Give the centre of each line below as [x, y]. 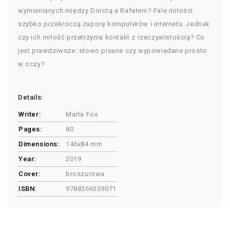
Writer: [30, 114]
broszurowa [85, 174]
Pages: [30, 129]
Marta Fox [82, 114]
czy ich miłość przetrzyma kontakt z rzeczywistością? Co [111, 37]
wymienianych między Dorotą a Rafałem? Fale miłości [106, 11]
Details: [31, 98]
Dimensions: [39, 144]
